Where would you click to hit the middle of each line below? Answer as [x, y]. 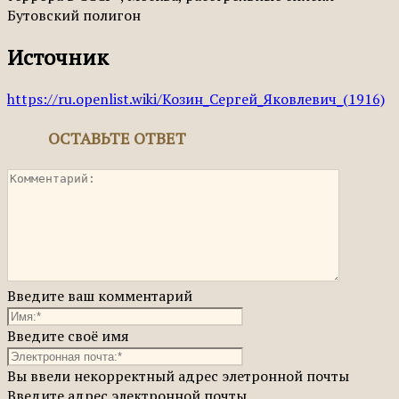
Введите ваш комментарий [100, 295]
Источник [58, 57]
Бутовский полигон [74, 15]
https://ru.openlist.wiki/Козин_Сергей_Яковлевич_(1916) [196, 98]
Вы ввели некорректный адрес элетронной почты [178, 375]
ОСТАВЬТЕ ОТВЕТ [117, 138]
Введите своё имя [68, 335]
